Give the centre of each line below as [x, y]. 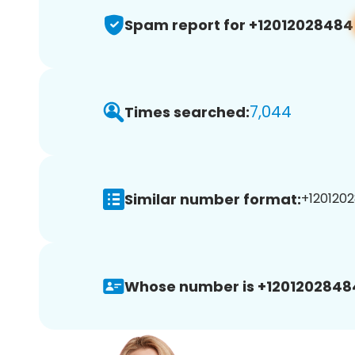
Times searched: [187, 112]
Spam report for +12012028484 [239, 25]
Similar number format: [213, 199]
